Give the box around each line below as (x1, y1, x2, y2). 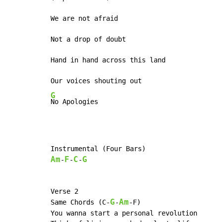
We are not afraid (51, 14, 118, 23)
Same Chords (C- (51, 198, 110, 207)
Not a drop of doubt (51, 35, 126, 44)
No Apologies (51, 98, 98, 106)
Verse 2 (51, 187, 78, 196)
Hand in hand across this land (51, 56, 166, 64)
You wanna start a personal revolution (51, 209, 197, 218)
